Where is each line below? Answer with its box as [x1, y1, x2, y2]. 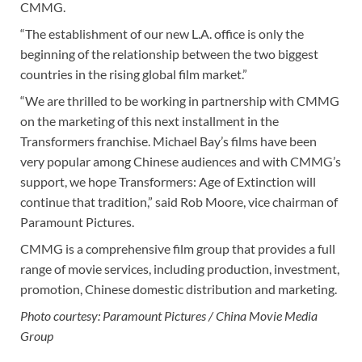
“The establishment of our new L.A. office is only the [20, 26, 304, 42]
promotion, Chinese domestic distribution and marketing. [20, 281, 337, 297]
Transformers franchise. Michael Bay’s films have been [20, 133, 317, 149]
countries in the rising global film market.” [20, 66, 247, 82]
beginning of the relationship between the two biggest [20, 46, 318, 62]
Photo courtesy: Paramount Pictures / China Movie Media [20, 308, 318, 324]
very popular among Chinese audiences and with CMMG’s [20, 154, 341, 170]
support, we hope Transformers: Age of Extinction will [20, 174, 316, 190]
